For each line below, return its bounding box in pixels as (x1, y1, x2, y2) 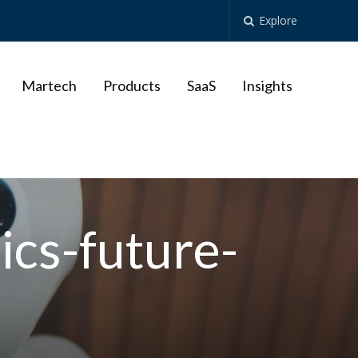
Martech (21, 77, 77, 95)
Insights (241, 77, 292, 95)
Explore (256, 13, 298, 28)
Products (102, 77, 161, 95)
